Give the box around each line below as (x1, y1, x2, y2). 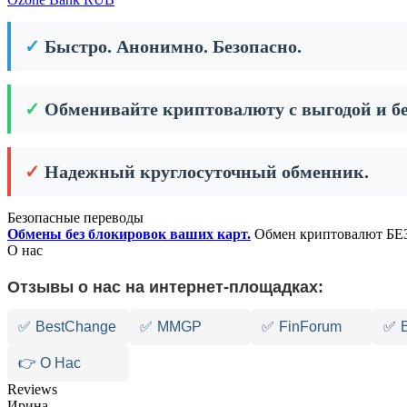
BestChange (35, 318, 116, 334)
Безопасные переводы (7, 209, 144, 225)
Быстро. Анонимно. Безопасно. (45, 35, 302, 56)
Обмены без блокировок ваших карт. (7, 225, 251, 242)
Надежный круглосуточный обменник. (45, 161, 369, 182)
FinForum (279, 318, 342, 334)
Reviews (7, 381, 57, 397)
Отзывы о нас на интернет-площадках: (7, 277, 323, 296)
